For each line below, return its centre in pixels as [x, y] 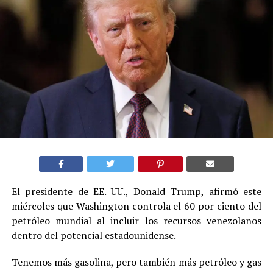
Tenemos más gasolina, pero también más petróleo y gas [136, 262]
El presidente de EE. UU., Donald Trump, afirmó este [136, 191]
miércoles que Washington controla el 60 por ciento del [136, 206]
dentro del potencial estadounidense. [94, 235]
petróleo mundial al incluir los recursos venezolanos [136, 220]
